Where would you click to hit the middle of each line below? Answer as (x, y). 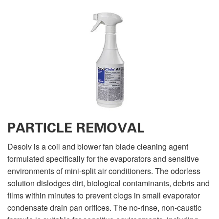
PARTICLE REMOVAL (76, 128)
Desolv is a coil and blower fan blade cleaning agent (98, 146)
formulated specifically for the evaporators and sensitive (103, 158)
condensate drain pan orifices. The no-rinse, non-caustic (104, 207)
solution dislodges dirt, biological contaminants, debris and (109, 183)
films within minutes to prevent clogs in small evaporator (104, 195)
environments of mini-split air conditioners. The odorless (104, 171)
